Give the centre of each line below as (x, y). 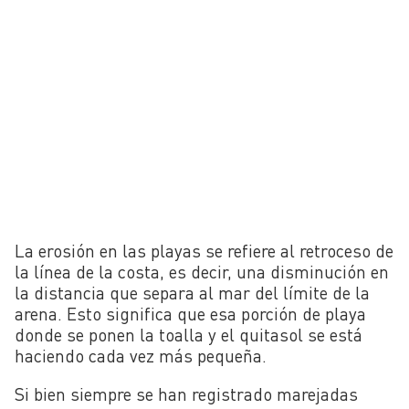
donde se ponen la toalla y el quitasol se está (189, 334)
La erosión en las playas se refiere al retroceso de (204, 250)
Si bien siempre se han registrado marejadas (186, 393)
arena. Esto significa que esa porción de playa (190, 313)
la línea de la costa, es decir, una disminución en (202, 271)
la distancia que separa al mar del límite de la (192, 292)
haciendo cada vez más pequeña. (141, 355)
